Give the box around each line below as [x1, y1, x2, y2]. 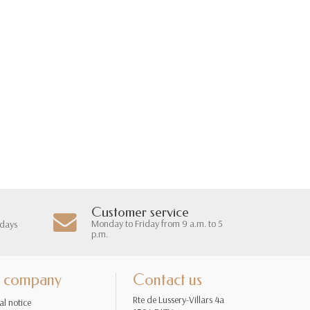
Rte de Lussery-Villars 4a [133, 293, 224, 307]
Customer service [91, 204, 189, 221]
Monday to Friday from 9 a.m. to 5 [91, 217, 223, 230]
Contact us [133, 271, 202, 290]
